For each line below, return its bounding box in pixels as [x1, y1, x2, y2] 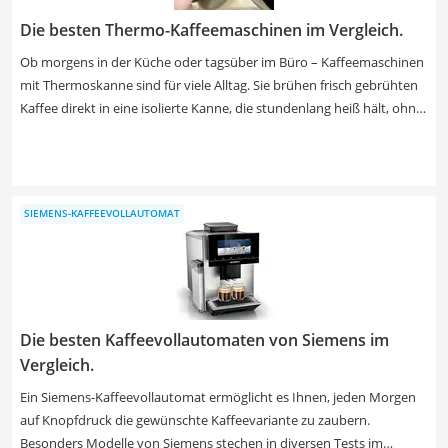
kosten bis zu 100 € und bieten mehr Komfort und [20, 144, 315, 163]
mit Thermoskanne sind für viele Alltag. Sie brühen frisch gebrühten [20, 75, 418, 94]
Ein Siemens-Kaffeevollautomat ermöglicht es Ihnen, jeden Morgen [20, 387, 416, 406]
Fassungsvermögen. [20, 167, 139, 186]
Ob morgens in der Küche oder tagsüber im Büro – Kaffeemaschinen [20, 52, 424, 71]
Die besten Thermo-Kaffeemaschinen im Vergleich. [20, 18, 403, 41]
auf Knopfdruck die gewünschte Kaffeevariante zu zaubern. [20, 410, 370, 429]
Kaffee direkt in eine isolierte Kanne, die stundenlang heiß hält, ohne [20, 98, 423, 117]
